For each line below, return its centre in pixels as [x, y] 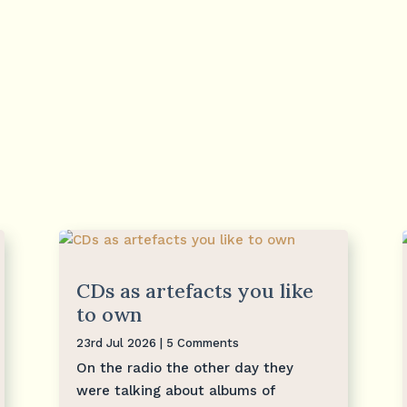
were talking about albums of [175, 390]
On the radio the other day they [184, 367]
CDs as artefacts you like [194, 290]
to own [109, 314]
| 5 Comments [197, 342]
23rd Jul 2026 [116, 342]
